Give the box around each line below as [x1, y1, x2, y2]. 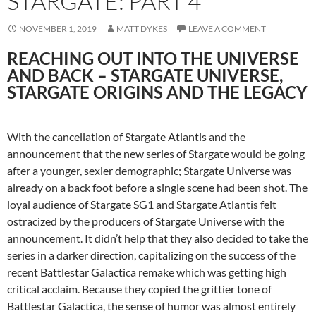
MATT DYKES [116, 23, 167, 34]
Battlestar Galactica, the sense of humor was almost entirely [7, 298, 296, 312]
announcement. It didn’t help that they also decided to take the [7, 231, 308, 245]
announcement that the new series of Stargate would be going [7, 146, 305, 160]
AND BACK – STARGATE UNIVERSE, [7, 64, 283, 85]
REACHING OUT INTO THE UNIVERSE [7, 47, 299, 68]
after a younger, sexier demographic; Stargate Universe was [7, 163, 291, 177]
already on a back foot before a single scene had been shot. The [7, 180, 308, 194]
